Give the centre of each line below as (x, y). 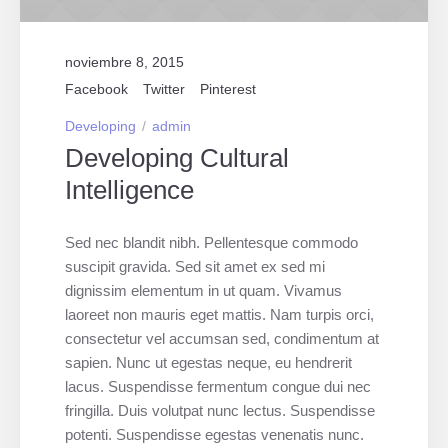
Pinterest (228, 88)
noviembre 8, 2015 (124, 61)
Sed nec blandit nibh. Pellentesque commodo (212, 242)
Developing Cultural (177, 157)
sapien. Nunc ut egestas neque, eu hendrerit (209, 362)
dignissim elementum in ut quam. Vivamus (204, 290)
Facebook (96, 88)
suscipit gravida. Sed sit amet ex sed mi (195, 266)
